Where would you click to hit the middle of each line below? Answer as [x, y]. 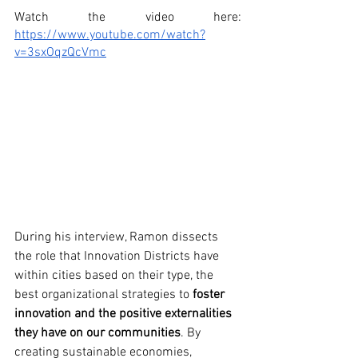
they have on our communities [97, 333]
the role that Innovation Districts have [118, 256]
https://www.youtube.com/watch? [110, 35]
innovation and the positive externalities [125, 314]
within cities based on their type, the [115, 275]
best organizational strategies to [103, 294]
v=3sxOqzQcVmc [60, 53]
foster [210, 294]
